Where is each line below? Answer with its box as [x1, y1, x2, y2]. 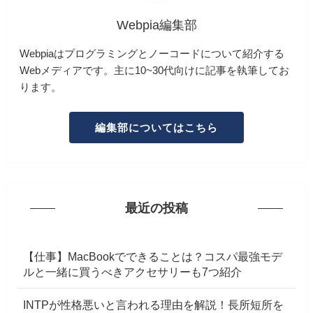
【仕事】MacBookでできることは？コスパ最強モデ [23, 249, 283, 263]
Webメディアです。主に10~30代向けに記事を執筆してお [20, 64, 290, 77]
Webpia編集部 [116, 18, 197, 33]
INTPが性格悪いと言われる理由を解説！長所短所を [23, 298, 284, 312]
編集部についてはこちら [95, 121, 218, 133]
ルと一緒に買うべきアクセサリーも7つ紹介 [23, 265, 242, 278]
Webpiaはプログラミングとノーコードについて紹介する [20, 48, 285, 60]
